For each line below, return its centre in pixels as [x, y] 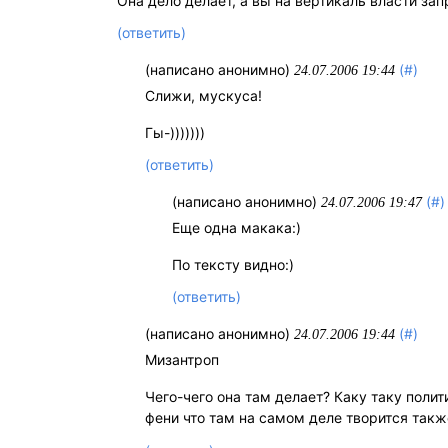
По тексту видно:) [233, 265]
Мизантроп [182, 360]
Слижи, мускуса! [204, 96]
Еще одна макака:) [237, 228]
